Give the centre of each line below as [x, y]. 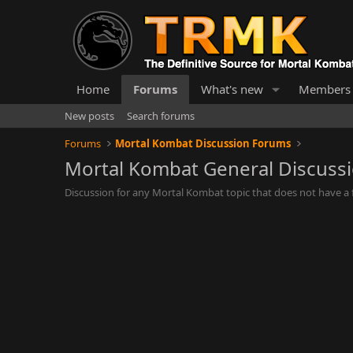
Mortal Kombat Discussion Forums [203, 143]
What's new [232, 89]
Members [324, 89]
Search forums [161, 116]
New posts [89, 116]
